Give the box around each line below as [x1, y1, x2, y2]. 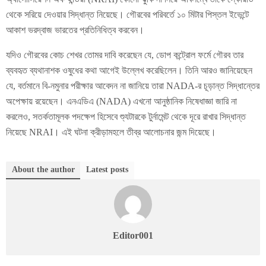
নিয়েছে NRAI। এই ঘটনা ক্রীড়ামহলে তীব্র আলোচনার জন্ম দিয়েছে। [6, 126, 216, 137]
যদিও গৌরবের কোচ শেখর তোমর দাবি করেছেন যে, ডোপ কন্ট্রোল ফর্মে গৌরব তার [6, 49, 243, 60]
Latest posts [86, 164, 128, 174]
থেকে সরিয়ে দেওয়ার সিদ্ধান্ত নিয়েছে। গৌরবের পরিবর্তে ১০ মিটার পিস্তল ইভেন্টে [6, 9, 249, 20]
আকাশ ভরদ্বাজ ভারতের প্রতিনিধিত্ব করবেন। [6, 24, 144, 35]
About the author [12, 164, 75, 174]
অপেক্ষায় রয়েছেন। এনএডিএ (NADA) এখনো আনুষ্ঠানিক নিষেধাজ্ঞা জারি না [6, 96, 237, 106]
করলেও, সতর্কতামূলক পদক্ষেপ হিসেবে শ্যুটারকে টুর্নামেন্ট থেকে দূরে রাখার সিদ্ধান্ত [6, 111, 246, 122]
